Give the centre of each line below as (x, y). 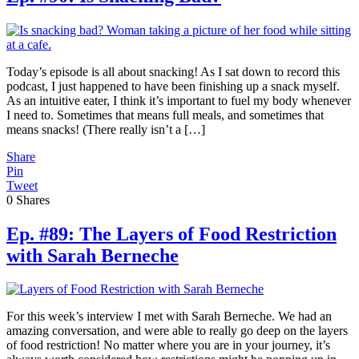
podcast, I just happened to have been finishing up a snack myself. (173, 86)
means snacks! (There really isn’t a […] (106, 129)
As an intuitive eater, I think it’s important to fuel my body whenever (179, 100)
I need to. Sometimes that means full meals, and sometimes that (165, 115)
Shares (33, 200)
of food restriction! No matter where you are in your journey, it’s (168, 345)
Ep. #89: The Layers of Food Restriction (171, 234)
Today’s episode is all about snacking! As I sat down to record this (173, 71)
